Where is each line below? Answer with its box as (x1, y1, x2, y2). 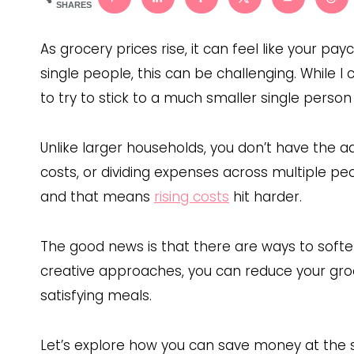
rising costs (154, 187, 229, 207)
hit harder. (229, 187, 302, 207)
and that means (40, 187, 154, 207)
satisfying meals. (40, 286, 152, 306)
